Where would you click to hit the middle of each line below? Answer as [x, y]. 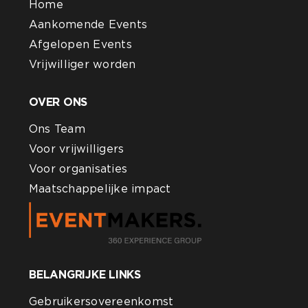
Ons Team [57, 129]
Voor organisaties [78, 168]
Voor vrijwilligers [77, 148]
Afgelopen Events [80, 44]
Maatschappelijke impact [100, 188]
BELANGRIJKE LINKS [85, 274]
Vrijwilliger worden [82, 64]
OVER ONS [58, 102]
